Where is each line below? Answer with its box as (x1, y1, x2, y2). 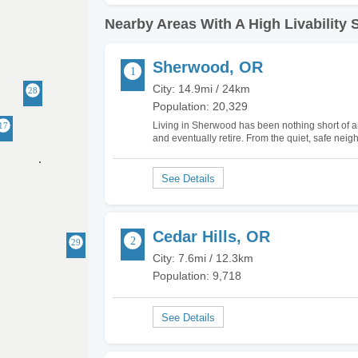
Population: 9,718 (153, 268, 241, 282)
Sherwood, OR (153, 58, 263, 76)
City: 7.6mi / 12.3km (153, 251, 253, 265)
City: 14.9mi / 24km (153, 82, 250, 95)
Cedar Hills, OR (153, 227, 270, 245)
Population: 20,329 (153, 100, 248, 113)
